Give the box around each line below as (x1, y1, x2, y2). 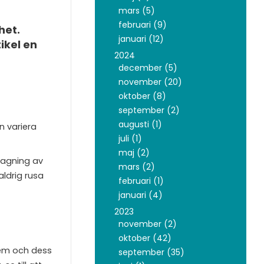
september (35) (118, 246, 184, 258)
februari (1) (118, 174, 164, 187)
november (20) (118, 75, 182, 88)
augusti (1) (118, 118, 162, 130)
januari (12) (118, 32, 164, 45)
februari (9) (118, 18, 167, 31)
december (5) (118, 61, 177, 74)
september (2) (118, 104, 180, 116)
